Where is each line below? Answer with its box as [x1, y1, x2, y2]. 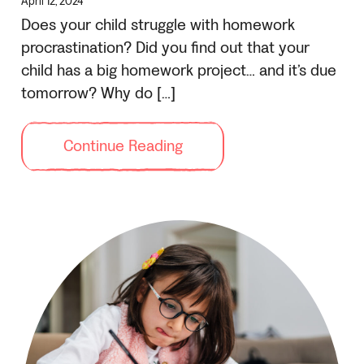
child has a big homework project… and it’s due [21, 59, 336, 81]
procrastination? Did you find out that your [21, 37, 310, 58]
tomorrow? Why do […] [21, 82, 175, 104]
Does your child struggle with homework [21, 14, 295, 36]
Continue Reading [63, 135, 183, 157]
